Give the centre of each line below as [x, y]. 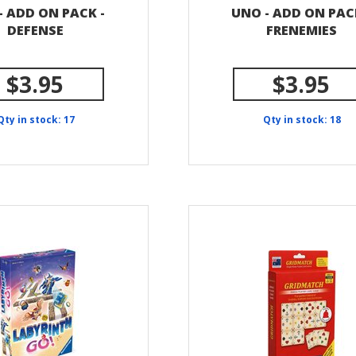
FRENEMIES [301, 30]
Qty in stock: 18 [302, 120]
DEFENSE [35, 30]
